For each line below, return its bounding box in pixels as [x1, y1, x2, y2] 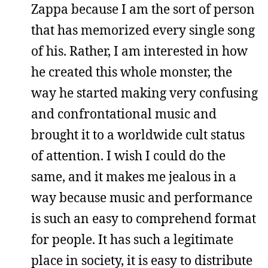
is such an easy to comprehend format [31, 210, 256, 227]
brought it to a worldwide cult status [31, 126, 245, 143]
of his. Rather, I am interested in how [31, 42, 248, 59]
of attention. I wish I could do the [31, 147, 226, 164]
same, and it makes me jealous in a [31, 168, 236, 185]
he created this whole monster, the [31, 63, 232, 80]
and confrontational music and [31, 105, 217, 122]
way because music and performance [31, 189, 252, 206]
